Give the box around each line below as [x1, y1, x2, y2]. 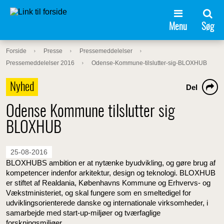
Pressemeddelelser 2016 [6, 59, 74, 66]
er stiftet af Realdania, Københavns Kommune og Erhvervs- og [6, 178, 210, 187]
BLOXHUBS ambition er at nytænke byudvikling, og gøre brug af [6, 158, 215, 167]
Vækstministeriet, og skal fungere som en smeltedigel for [6, 188, 191, 197]
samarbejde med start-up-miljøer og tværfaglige [6, 208, 160, 217]
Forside [6, 47, 26, 54]
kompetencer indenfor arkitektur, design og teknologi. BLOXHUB [6, 168, 215, 177]
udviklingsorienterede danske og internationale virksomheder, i [6, 198, 208, 207]
